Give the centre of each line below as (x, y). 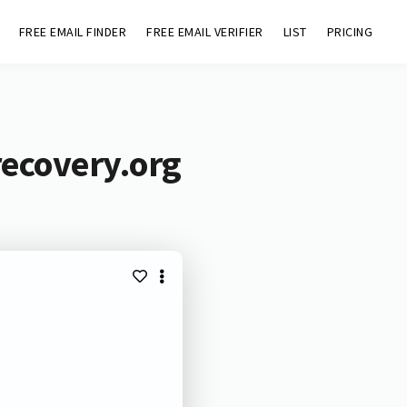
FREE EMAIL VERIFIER (205, 32)
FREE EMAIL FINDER (73, 32)
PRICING (350, 32)
